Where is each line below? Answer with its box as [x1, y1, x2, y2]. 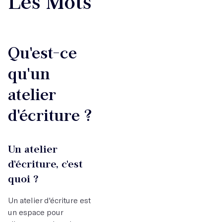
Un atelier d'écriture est [8, 195, 91, 205]
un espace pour [8, 207, 63, 217]
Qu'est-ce [8, 42, 77, 64]
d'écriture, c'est [8, 157, 83, 171]
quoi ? [8, 171, 39, 186]
